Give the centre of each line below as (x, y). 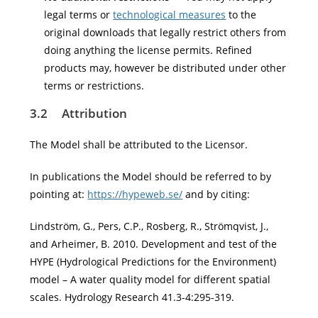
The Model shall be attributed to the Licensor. (139, 144)
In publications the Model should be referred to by (151, 176)
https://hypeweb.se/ (135, 194)
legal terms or (79, 15)
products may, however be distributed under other (165, 68)
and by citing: (216, 194)
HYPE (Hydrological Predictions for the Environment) (153, 262)
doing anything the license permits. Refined (148, 50)
